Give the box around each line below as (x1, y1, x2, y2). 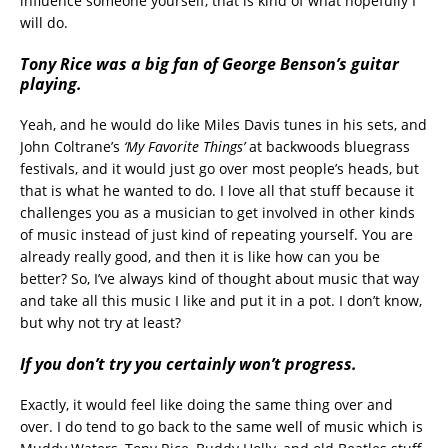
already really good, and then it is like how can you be (20, 246, 380, 266)
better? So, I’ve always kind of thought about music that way (20, 268, 419, 288)
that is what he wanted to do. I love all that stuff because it (20, 180, 414, 200)
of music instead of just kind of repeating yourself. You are (20, 224, 413, 244)
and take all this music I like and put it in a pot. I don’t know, (20, 290, 422, 310)
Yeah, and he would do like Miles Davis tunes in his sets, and (20, 114, 427, 134)
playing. (20, 72, 82, 95)
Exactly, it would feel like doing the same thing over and (20, 394, 393, 414)
